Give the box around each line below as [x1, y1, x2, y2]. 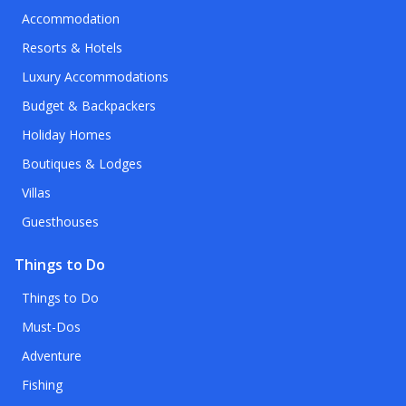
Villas [22, 184, 51, 202]
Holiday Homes [22, 126, 111, 144]
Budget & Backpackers [22, 97, 156, 115]
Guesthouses [22, 213, 99, 231]
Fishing [22, 376, 63, 394]
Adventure [22, 347, 82, 365]
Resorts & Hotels [22, 39, 122, 57]
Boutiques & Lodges [22, 155, 142, 173]
